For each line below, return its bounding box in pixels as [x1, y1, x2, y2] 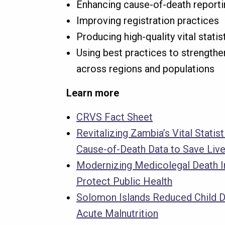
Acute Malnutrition [76, 207, 158, 220]
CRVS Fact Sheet [76, 111, 153, 124]
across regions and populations [76, 63, 214, 75]
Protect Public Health [76, 175, 172, 188]
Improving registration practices [76, 15, 219, 27]
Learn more [66, 87, 119, 99]
